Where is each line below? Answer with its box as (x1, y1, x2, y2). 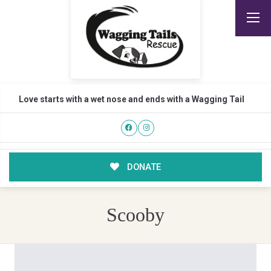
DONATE (124, 162, 161, 173)
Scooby (106, 204, 165, 226)
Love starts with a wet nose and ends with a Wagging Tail (18, 94, 244, 104)
